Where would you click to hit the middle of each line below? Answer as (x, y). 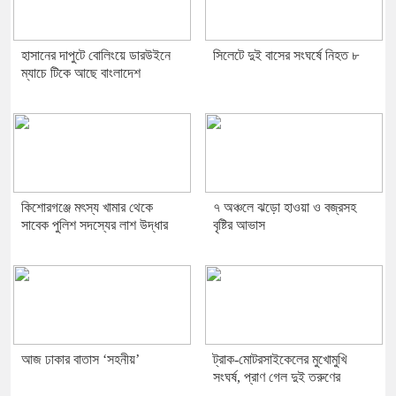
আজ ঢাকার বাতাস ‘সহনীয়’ (80, 359)
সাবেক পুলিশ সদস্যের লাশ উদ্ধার (95, 225)
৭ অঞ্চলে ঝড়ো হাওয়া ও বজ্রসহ (285, 207)
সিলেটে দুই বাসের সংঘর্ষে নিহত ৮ (286, 55)
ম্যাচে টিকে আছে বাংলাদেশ (81, 72)
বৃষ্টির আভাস (239, 225)
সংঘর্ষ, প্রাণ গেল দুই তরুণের (277, 377)
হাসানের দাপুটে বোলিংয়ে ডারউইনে (96, 55)
